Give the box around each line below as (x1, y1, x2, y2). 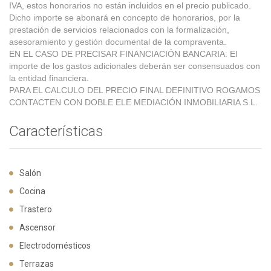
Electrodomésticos (19, 241, 91, 250)
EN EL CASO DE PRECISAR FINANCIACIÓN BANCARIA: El (9, 49, 237, 59)
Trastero (19, 204, 52, 214)
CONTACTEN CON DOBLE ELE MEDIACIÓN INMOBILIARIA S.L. (9, 97, 258, 107)
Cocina (19, 186, 45, 196)
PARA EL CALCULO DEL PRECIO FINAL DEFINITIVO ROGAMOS (9, 85, 260, 95)
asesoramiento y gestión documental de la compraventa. (9, 37, 226, 47)
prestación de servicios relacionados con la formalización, (9, 25, 229, 34)
